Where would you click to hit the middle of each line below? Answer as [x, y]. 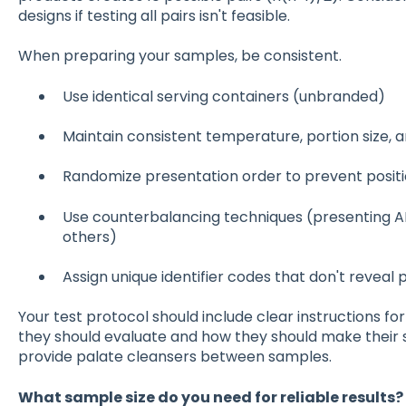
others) [89, 237]
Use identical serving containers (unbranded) [223, 96]
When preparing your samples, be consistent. [179, 56]
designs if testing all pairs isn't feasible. [154, 15]
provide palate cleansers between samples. [174, 357]
